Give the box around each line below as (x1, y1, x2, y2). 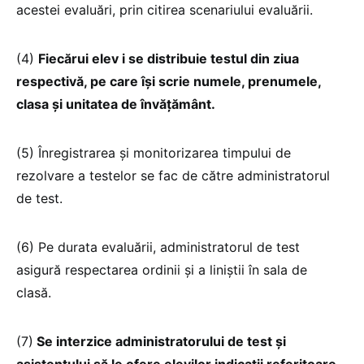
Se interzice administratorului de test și (33, 332, 286, 349)
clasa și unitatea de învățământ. (16, 95, 215, 112)
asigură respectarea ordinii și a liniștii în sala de (16, 261, 307, 278)
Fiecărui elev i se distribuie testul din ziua (38, 50, 299, 67)
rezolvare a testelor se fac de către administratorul (16, 167, 330, 184)
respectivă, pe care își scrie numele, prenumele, (16, 72, 321, 89)
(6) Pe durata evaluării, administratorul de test (16, 238, 300, 255)
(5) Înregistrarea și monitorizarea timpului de (16, 144, 291, 161)
